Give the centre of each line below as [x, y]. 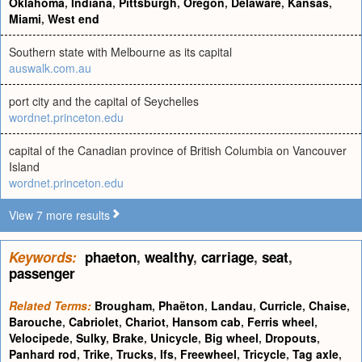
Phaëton [181, 305]
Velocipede [39, 338]
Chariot [145, 322]
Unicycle [174, 338]
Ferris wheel [281, 322]
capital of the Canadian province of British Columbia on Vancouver [178, 150]
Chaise [328, 305]
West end [74, 19]
